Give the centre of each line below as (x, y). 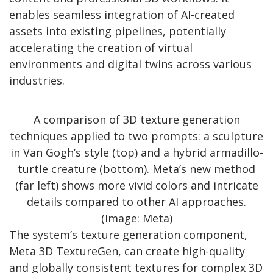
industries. (37, 81)
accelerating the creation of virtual (101, 48)
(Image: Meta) (136, 218)
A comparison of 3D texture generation (136, 120)
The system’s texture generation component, (128, 235)
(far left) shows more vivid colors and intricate (136, 186)
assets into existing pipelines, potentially (118, 31)
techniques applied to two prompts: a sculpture (136, 136)
